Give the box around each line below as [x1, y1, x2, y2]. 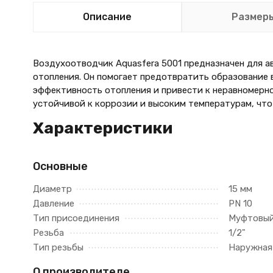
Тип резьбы [32, 242, 83, 253]
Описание [82, 11, 132, 23]
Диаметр [32, 183, 72, 194]
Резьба [32, 227, 64, 238]
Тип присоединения [32, 213, 119, 224]
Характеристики [32, 119, 172, 138]
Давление [32, 198, 74, 209]
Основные [32, 160, 88, 173]
